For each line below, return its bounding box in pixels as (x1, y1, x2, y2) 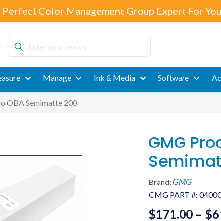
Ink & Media (93, 73, 135, 82)
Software (157, 73, 189, 82)
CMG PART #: (148, 190, 199, 199)
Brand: (148, 177, 173, 186)
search (7, 61, 30, 71)
